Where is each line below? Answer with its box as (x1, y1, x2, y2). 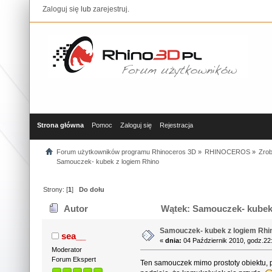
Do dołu (79, 185, 105, 193)
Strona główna (37, 121, 84, 129)
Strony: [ (43, 185, 69, 193)
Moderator (51, 245, 82, 253)
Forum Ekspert (51, 255, 96, 263)
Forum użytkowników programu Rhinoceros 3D (56, 148, 196, 155)
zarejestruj (93, 5, 127, 13)
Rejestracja (160, 121, 194, 129)
